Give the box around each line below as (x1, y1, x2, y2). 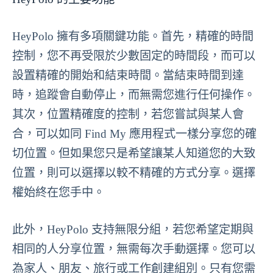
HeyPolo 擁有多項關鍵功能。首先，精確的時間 (12, 29, 253, 43)
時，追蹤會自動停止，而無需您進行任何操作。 (12, 88, 255, 101)
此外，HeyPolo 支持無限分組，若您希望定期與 (12, 222, 253, 236)
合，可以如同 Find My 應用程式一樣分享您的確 (12, 127, 257, 140)
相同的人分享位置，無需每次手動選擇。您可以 (12, 242, 255, 255)
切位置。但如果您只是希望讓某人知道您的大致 (12, 146, 255, 160)
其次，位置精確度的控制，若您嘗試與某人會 (12, 107, 244, 121)
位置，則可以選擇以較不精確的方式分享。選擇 (12, 166, 255, 179)
